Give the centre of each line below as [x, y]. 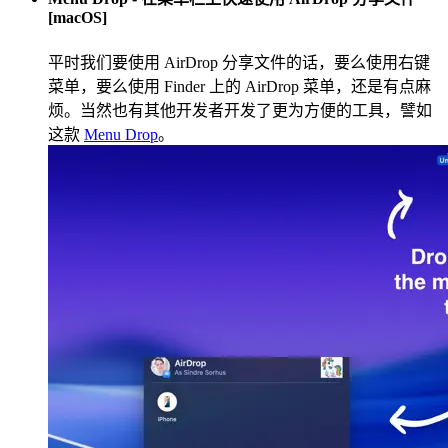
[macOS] [77, 18]
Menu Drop [121, 134]
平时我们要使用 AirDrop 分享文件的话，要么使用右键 [239, 62]
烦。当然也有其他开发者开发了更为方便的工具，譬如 [240, 110]
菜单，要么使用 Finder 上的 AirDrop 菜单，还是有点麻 [239, 86]
